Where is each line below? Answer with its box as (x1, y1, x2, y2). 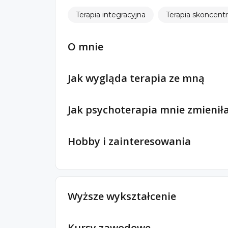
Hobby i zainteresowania (68, 134, 191, 148)
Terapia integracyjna (76, 10, 146, 19)
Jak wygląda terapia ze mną (68, 71, 205, 85)
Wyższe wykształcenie (68, 189, 176, 203)
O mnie (68, 39, 103, 53)
